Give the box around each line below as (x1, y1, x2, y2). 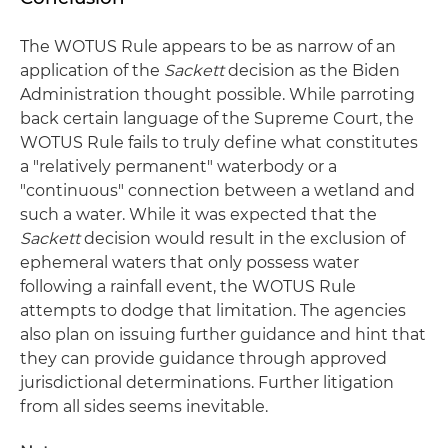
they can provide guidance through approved (20, 349, 387, 369)
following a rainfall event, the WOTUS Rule (20, 277, 356, 297)
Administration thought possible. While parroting (20, 85, 415, 105)
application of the (20, 61, 164, 81)
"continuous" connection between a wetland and (20, 181, 415, 201)
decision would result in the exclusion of (80, 229, 405, 249)
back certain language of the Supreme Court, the (20, 109, 414, 129)
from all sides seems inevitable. (20, 397, 268, 417)
